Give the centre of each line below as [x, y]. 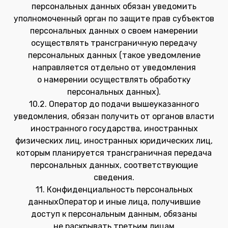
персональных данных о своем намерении [114, 31]
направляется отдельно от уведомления [114, 67]
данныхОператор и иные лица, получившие [114, 202]
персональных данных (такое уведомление [114, 55]
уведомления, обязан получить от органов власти [114, 116]
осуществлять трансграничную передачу [114, 43]
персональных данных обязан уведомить [114, 6]
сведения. [114, 177]
